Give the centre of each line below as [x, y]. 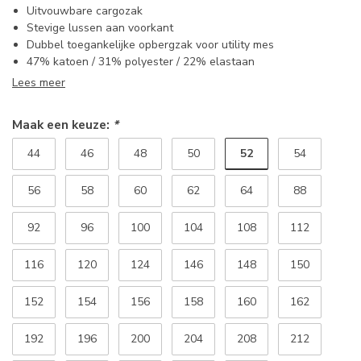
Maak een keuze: [62, 125]
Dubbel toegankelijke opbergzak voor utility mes [150, 45]
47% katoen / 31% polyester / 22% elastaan [141, 62]
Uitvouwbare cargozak [85, 11]
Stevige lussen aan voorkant [100, 28]
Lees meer [39, 83]
